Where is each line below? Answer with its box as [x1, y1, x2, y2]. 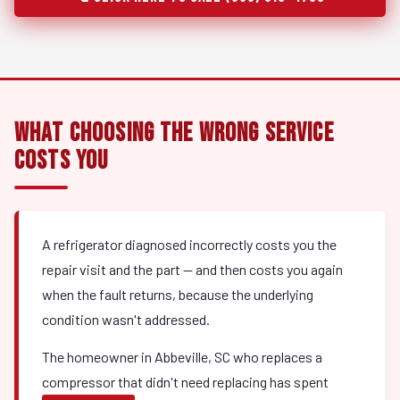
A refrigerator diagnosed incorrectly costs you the [42, 236, 337, 253]
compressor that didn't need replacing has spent [42, 373, 329, 390]
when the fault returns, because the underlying [42, 286, 313, 303]
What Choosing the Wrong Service [14, 118, 334, 149]
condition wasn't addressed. [42, 311, 210, 328]
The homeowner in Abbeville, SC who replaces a [42, 348, 322, 365]
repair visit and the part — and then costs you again [42, 261, 343, 278]
